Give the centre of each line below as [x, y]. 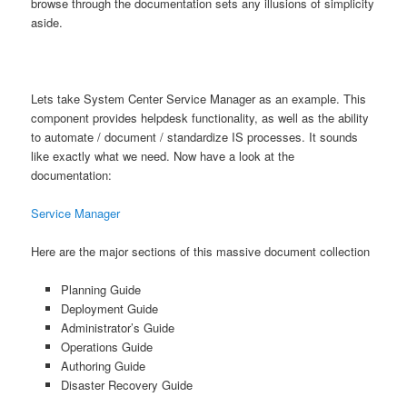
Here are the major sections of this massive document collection [201, 252]
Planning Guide [100, 290]
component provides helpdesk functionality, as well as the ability [200, 117]
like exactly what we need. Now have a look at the [163, 155]
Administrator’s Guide [117, 328]
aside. [47, 22]
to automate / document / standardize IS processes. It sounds [195, 136]
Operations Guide [106, 347]
